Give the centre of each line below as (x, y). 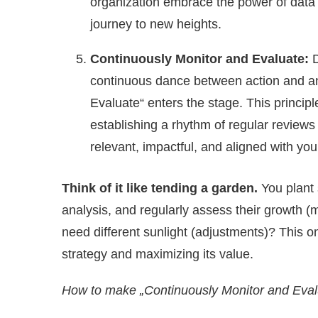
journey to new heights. (156, 24)
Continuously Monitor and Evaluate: (199, 59)
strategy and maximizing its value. (158, 254)
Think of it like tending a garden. (161, 188)
